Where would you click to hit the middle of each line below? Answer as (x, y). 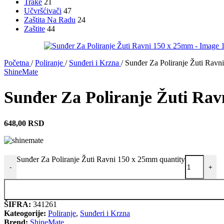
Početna (17, 62)
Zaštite (34, 28)
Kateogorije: (25, 213)
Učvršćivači (43, 10)
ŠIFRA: (18, 204)
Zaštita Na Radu (50, 19)
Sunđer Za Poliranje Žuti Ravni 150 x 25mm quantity (101, 159)
